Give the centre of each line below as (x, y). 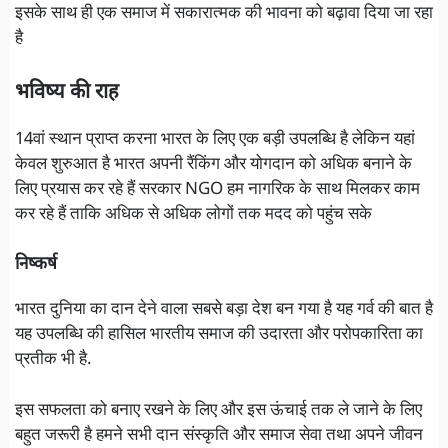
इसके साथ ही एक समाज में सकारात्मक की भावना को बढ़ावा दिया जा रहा (224, 14)
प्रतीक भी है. (53, 360)
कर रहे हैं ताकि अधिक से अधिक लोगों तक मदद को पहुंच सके (193, 214)
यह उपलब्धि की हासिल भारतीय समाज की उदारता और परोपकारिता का (219, 335)
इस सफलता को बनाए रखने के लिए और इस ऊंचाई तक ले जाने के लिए (218, 410)
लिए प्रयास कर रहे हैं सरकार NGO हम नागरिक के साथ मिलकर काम (217, 189)
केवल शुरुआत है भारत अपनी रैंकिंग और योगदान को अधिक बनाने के (213, 164)
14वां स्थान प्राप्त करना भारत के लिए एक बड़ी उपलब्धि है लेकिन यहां (215, 139)
